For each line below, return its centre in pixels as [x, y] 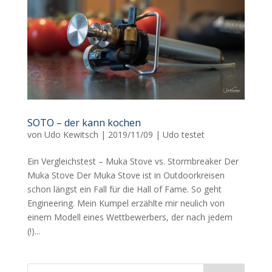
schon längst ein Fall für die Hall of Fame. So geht [124, 189]
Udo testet [183, 135]
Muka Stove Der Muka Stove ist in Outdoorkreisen [126, 175]
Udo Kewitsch [71, 135]
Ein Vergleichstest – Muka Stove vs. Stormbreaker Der [133, 161]
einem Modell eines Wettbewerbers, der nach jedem [130, 217]
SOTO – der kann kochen [84, 123]
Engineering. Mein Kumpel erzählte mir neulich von [126, 203]
